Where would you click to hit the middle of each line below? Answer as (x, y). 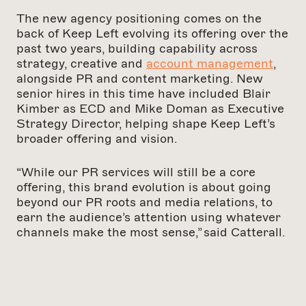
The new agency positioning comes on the (139, 19)
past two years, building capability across (137, 49)
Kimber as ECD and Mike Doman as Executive (150, 109)
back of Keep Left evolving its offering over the (152, 34)
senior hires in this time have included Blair (143, 94)
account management (210, 64)
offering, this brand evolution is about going (144, 187)
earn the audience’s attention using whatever (149, 218)
